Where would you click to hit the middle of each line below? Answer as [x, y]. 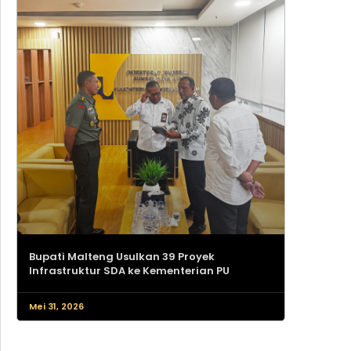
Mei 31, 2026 [56, 307]
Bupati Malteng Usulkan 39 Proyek [122, 257]
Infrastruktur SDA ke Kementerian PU [129, 271]
